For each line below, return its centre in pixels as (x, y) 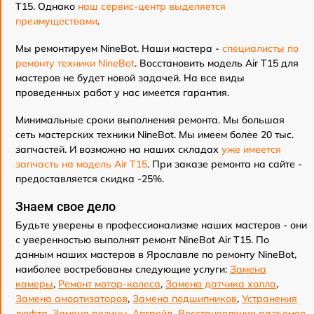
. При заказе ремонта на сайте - (225, 164)
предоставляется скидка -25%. (90, 179)
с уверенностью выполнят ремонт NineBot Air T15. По (142, 240)
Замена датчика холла (221, 284)
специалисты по (260, 49)
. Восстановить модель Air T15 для (217, 63)
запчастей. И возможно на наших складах (118, 150)
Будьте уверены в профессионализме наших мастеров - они (161, 225)
